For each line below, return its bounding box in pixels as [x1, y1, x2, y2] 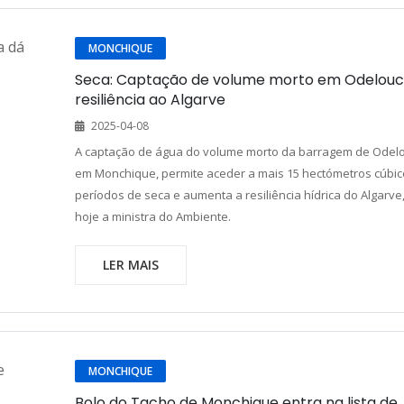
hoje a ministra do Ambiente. [74, 208, 231, 225]
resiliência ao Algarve [74, 89, 225, 110]
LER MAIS [102, 256, 159, 273]
